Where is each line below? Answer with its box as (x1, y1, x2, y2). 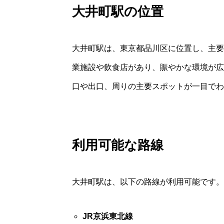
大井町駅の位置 (72, 3, 163, 19)
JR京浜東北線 (82, 211, 133, 220)
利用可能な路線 (72, 137, 163, 152)
